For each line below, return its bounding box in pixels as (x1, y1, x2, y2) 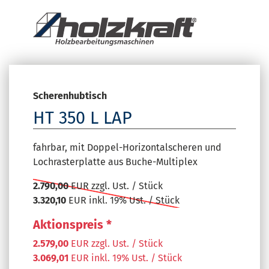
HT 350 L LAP (33, 107, 132, 129)
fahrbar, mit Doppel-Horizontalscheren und (33, 142, 222, 154)
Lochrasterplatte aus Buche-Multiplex (33, 156, 198, 168)
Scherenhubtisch (33, 90, 107, 102)
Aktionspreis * (33, 217, 112, 232)
